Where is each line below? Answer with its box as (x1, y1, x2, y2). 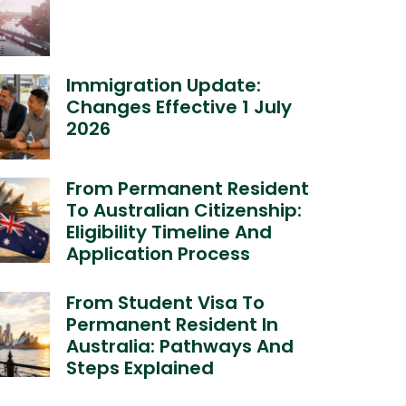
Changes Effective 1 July (66, 93, 293, 120)
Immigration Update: (66, 72, 262, 98)
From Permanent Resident (66, 175, 310, 201)
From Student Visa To (66, 289, 266, 315)
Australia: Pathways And (66, 333, 295, 359)
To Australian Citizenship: (66, 197, 303, 223)
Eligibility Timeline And (66, 218, 273, 245)
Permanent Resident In (66, 311, 279, 337)
